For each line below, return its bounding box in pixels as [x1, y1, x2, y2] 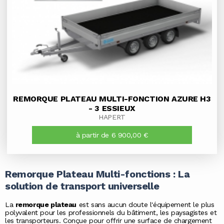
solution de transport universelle [5, 180, 159, 192]
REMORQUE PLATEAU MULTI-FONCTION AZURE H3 [13, 93, 211, 103]
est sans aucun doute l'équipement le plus [76, 200, 214, 209]
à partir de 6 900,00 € [75, 130, 148, 139]
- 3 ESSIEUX [88, 103, 135, 113]
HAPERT [98, 112, 125, 121]
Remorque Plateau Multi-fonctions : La [5, 168, 190, 180]
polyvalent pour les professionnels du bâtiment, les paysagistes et [5, 208, 217, 217]
